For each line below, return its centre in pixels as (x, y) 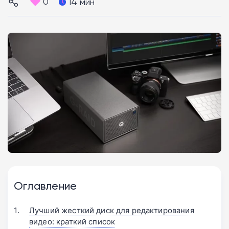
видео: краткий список (72, 222)
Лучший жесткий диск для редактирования (112, 211)
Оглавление (45, 185)
